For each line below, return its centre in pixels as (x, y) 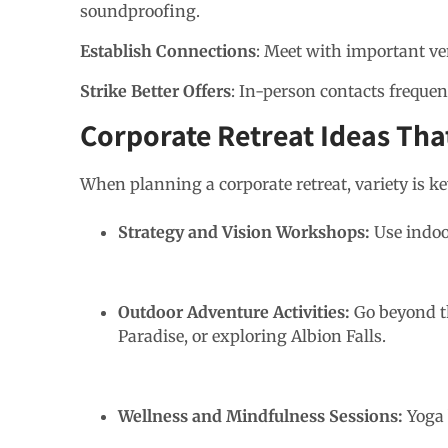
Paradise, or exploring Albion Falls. (252, 335)
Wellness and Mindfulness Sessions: (262, 415)
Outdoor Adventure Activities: (236, 311)
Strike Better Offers (155, 90)
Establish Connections (168, 50)
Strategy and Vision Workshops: (246, 231)
